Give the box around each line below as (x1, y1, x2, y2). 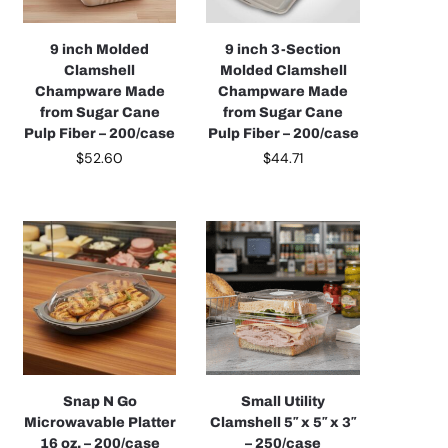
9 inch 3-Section (225, 41, 342, 57)
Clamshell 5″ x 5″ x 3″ (210, 415, 357, 431)
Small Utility (241, 394, 326, 410)
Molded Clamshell (219, 62, 347, 78)
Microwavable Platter (23, 415, 176, 431)
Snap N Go (62, 394, 137, 410)
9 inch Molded (50, 41, 150, 57)
